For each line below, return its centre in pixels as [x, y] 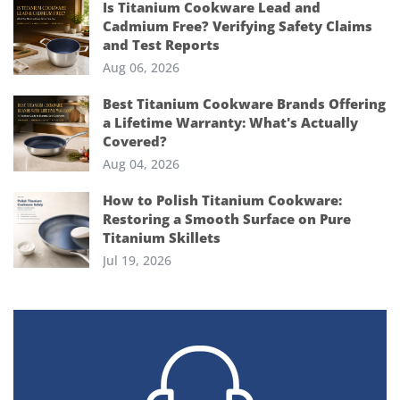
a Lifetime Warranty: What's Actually [230, 123]
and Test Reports [161, 45]
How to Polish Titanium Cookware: [222, 200]
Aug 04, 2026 [141, 164]
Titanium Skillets [162, 238]
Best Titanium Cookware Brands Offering [244, 104]
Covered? [135, 142]
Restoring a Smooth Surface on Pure [227, 219]
